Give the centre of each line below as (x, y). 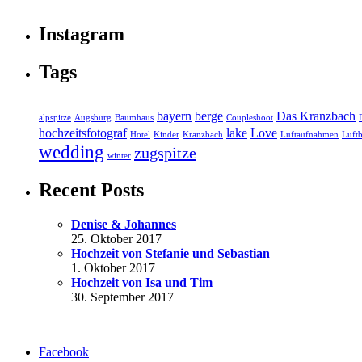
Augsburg (93, 118)
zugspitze (165, 153)
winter (119, 156)
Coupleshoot (250, 118)
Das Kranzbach (316, 117)
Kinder (166, 135)
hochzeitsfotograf (83, 134)
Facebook (64, 351)
